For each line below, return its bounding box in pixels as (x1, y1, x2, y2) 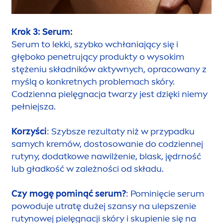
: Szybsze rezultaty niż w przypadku (47, 125, 195, 137)
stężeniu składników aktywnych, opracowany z (11, 63, 207, 75)
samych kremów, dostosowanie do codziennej (11, 138, 203, 149)
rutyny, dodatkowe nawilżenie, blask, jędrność (11, 150, 201, 162)
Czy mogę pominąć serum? (11, 188, 126, 199)
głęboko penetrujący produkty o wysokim (11, 51, 184, 62)
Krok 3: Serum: (11, 26, 73, 37)
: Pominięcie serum (126, 188, 204, 199)
